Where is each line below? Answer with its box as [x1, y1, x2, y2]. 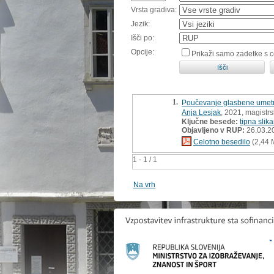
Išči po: [131, 33, 154, 42]
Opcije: [131, 47, 154, 56]
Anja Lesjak [182, 108, 221, 117]
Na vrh [133, 180, 155, 189]
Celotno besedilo [193, 137, 250, 146]
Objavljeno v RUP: [182, 125, 245, 135]
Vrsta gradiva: [131, 5, 177, 14]
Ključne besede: [182, 117, 238, 126]
